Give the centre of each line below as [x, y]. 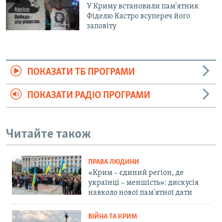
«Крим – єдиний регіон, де [136, 173]
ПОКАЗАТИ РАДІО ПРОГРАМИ [88, 95]
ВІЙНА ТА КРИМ [113, 217]
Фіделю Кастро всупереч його [139, 16]
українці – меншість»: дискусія [143, 183]
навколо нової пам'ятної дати [140, 193]
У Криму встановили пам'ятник [143, 6]
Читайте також [49, 134]
